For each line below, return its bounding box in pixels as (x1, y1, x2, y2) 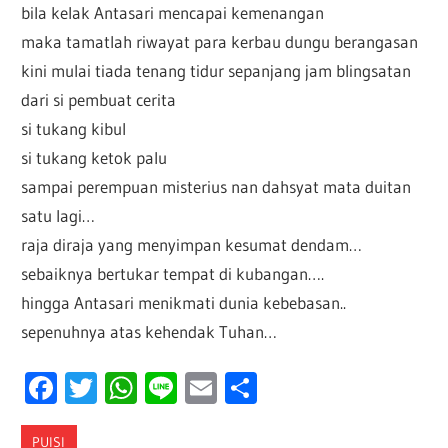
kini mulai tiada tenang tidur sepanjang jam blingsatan (21, 60, 412, 82)
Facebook (57, 367, 188, 407)
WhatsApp (137, 367, 275, 407)
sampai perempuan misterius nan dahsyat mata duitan (21, 176, 412, 198)
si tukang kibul (21, 118, 127, 140)
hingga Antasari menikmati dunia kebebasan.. (21, 292, 347, 314)
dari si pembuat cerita (21, 89, 177, 111)
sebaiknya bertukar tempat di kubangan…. (21, 263, 325, 285)
